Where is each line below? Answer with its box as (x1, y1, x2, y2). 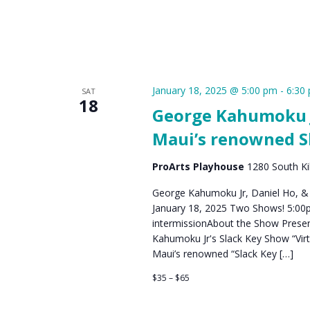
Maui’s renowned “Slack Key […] (152, 247, 293, 261)
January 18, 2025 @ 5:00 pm (152, 84, 277, 98)
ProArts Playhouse (152, 160, 247, 174)
